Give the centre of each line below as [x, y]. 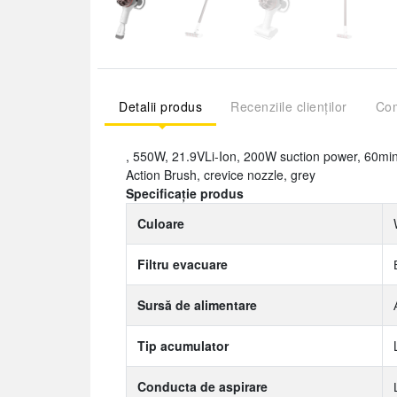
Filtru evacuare [183, 264]
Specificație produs [185, 193]
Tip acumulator [183, 346]
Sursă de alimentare [197, 305]
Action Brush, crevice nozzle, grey [221, 175]
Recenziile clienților [289, 106]
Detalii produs [160, 106]
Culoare [161, 223]
